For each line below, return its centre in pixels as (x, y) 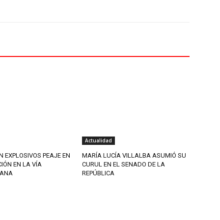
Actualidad (99, 140)
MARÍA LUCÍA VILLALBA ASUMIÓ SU (134, 155)
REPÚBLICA (98, 173)
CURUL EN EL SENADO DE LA (124, 164)
